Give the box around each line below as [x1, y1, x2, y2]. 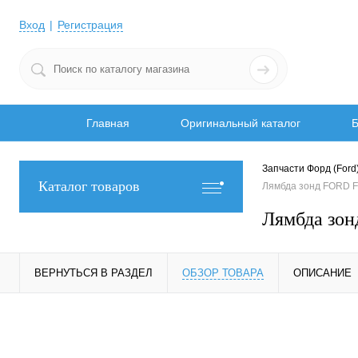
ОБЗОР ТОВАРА [182, 267, 264, 279]
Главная [86, 117, 129, 130]
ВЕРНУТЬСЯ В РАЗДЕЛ [34, 267, 153, 279]
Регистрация [58, 18, 123, 32]
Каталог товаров [38, 178, 140, 194]
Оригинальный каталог [180, 117, 300, 130]
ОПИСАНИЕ [293, 267, 352, 279]
